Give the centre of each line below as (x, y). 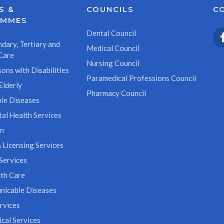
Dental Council (111, 33)
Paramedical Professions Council (141, 78)
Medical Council (113, 48)
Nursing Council (113, 63)
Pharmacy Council (116, 93)
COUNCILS (110, 9)
